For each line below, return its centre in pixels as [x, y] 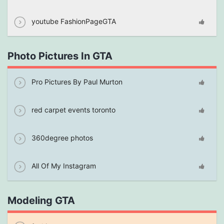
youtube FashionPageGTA [73, 21]
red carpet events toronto [72, 110]
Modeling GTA [41, 201]
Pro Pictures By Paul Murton [76, 82]
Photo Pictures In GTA [60, 56]
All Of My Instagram [63, 166]
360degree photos [61, 138]
